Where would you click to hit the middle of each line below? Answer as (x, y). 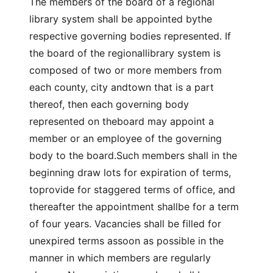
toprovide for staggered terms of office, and (132, 190)
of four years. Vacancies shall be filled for (125, 224)
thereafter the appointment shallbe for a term (134, 207)
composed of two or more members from (126, 70)
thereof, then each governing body (109, 104)
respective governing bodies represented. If (130, 36)
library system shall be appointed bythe (121, 19)
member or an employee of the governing (126, 138)
